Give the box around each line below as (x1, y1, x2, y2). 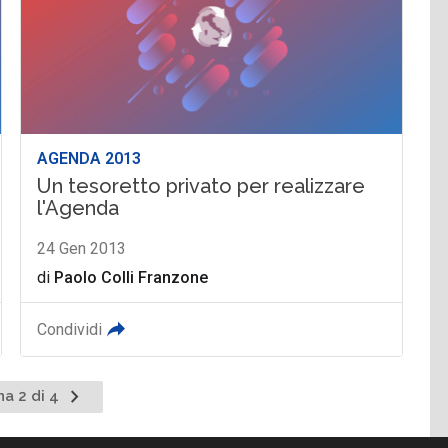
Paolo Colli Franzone (54, 267, 209, 287)
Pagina (61, 385, 112, 404)
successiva (61, 407, 144, 426)
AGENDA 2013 (37, 148, 142, 168)
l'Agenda (37, 195, 120, 220)
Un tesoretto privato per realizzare (37, 173, 366, 198)
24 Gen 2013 (37, 238, 127, 258)
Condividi (37, 319, 103, 339)
